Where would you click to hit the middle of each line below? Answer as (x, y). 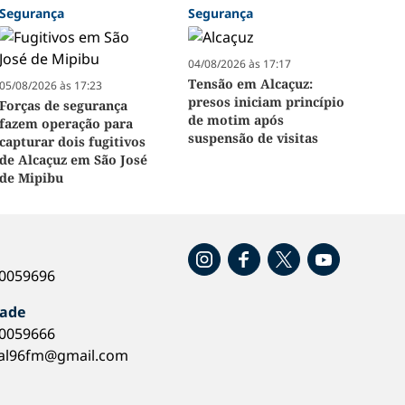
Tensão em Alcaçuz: (250, 84)
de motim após (235, 120)
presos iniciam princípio (266, 102)
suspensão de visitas (253, 138)
